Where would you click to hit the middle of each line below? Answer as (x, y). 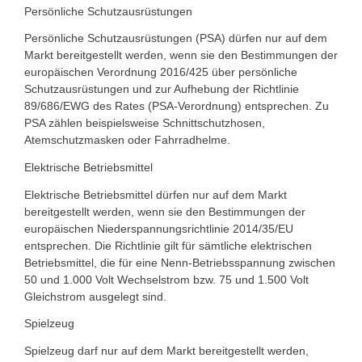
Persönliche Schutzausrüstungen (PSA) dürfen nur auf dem (176, 38)
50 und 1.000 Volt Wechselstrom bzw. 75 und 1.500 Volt (166, 279)
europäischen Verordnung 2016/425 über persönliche (161, 72)
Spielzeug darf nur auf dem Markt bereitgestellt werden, (166, 350)
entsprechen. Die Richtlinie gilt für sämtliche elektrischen (168, 245)
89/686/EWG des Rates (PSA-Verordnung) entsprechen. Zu (177, 106)
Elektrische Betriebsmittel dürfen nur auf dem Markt (156, 194)
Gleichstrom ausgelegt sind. (95, 296)
